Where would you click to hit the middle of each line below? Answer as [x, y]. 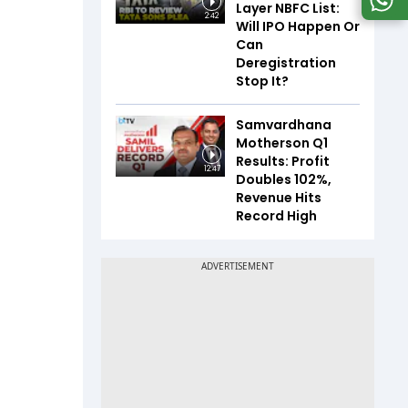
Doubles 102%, [284, 179]
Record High [276, 215]
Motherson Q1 [282, 143]
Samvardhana [284, 124]
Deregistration [286, 62]
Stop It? [262, 81]
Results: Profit [283, 161]
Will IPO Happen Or [298, 26]
